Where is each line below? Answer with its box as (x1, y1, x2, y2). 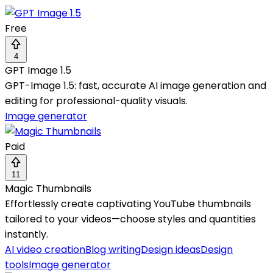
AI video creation (5, 243, 85, 257)
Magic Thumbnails (5, 182, 91, 196)
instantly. (5, 227, 48, 242)
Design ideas (141, 243, 200, 257)
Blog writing (85, 243, 141, 257)
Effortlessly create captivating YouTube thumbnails (5, 197, 251, 211)
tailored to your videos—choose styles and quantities (5, 212, 256, 227)
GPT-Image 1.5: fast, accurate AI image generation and (5, 79, 266, 93)
